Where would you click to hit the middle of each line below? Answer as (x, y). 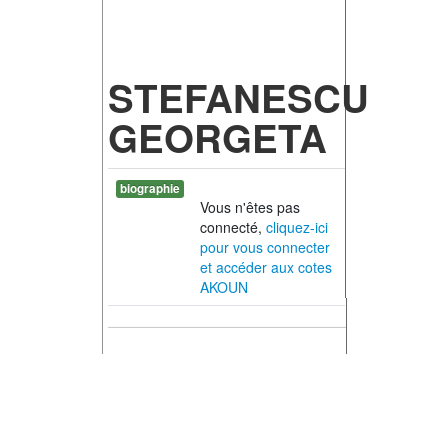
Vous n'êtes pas (249, 207)
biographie (149, 189)
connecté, (232, 227)
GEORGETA (217, 138)
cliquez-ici (296, 227)
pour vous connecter (264, 247)
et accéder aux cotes (265, 267)
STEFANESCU (238, 98)
